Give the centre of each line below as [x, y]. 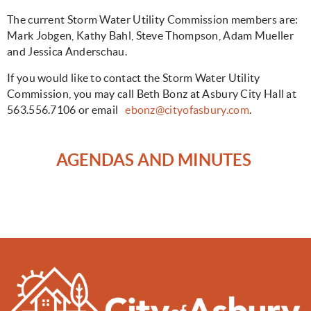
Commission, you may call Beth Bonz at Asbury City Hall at [152, 94]
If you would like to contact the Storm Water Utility [134, 78]
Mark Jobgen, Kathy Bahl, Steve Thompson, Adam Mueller [150, 36]
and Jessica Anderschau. [67, 52]
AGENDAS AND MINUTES [155, 160]
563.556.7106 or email [66, 110]
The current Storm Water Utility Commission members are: [153, 20]
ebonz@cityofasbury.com [187, 110]
